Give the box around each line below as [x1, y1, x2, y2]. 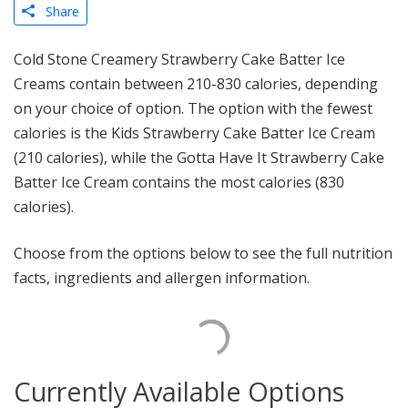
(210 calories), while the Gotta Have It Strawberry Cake [14, 147, 384, 168]
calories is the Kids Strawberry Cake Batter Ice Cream [14, 122, 375, 143]
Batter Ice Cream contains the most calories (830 [14, 171, 344, 192]
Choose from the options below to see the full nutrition [14, 242, 393, 263]
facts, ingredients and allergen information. [14, 267, 310, 288]
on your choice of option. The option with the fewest [14, 97, 372, 118]
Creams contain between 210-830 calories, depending [14, 73, 378, 94]
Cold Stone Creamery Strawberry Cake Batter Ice [14, 48, 345, 69]
